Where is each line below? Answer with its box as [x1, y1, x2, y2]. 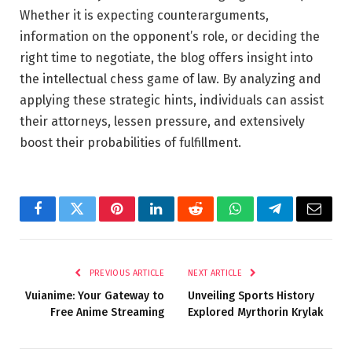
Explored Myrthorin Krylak [188, 306, 323, 320]
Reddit [194, 213, 233, 228]
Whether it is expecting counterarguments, [20, 8, 269, 24]
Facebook [36, 213, 92, 228]
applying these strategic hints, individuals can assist [20, 93, 324, 108]
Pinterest [115, 213, 166, 228]
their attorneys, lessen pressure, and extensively [20, 114, 305, 130]
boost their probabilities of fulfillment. [20, 135, 241, 151]
